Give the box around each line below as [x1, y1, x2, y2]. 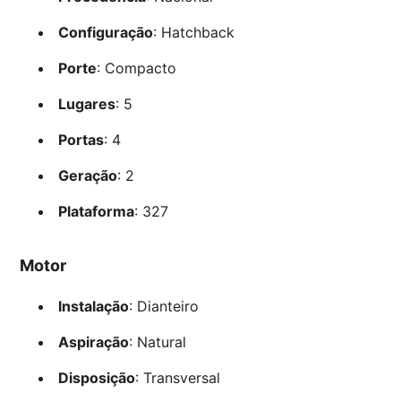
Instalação [57, 296, 129, 315]
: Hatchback [152, 22, 235, 41]
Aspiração [57, 332, 129, 351]
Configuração [57, 22, 153, 41]
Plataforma [57, 201, 134, 220]
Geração [57, 166, 117, 184]
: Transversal [134, 368, 220, 387]
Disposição [57, 368, 135, 387]
